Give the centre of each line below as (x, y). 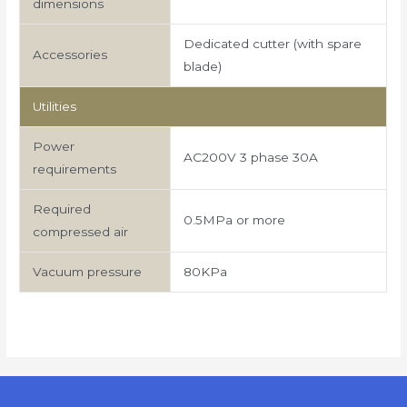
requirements (74, 169)
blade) (202, 67)
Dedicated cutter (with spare (272, 44)
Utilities (54, 107)
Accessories (69, 55)
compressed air (80, 232)
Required (61, 209)
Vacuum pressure (87, 272)
